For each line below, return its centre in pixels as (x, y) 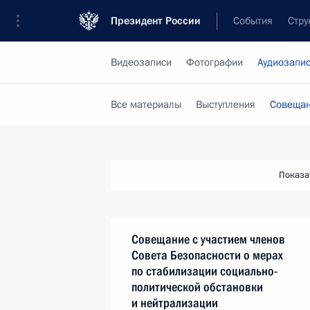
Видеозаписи (141, 62)
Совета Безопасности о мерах (207, 255)
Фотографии (215, 62)
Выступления (226, 104)
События (253, 21)
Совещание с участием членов (208, 239)
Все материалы (146, 104)
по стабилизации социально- (204, 271)
